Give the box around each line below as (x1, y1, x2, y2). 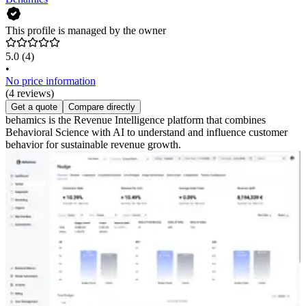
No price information (5, 75, 96, 87)
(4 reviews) (5, 87, 54, 100)
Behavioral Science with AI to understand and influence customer (5, 126, 288, 139)
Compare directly (68, 102, 135, 113)
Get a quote (11, 102, 57, 113)
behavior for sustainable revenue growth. (5, 139, 181, 151)
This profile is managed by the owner (5, 25, 166, 37)
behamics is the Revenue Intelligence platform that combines (5, 114, 266, 126)
